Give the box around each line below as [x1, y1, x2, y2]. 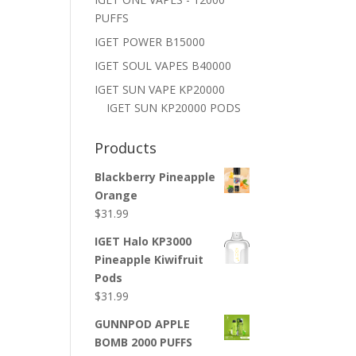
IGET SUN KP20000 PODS [106, 100, 242, 115]
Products [95, 138, 157, 157]
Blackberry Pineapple [95, 169, 216, 184]
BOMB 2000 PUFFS [95, 335, 193, 350]
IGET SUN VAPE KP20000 [95, 82, 226, 97]
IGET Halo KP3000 [95, 234, 192, 249]
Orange [95, 188, 138, 203]
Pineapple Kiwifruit [95, 252, 204, 267]
